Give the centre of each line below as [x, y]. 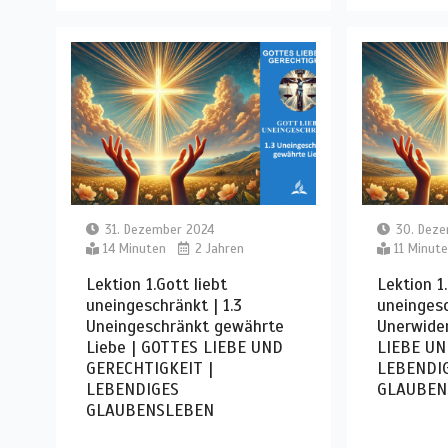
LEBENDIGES [133, 389]
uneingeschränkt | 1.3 [164, 305]
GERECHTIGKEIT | [150, 368]
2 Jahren [218, 248]
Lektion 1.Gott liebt [157, 284]
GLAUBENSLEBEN [150, 410]
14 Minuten [135, 248]
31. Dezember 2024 [160, 229]
